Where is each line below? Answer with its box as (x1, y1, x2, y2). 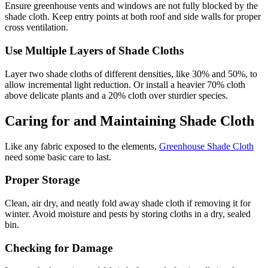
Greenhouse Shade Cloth (159, 141, 254, 151)
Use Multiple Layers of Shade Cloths (5, 44, 184, 57)
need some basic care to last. (5, 151, 111, 162)
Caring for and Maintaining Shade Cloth (5, 112, 254, 129)
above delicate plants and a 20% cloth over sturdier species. (5, 90, 228, 100)
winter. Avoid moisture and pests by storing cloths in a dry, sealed (5, 208, 251, 219)
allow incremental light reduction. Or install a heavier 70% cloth (5, 79, 245, 90)
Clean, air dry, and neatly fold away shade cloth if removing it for (5, 197, 251, 208)
